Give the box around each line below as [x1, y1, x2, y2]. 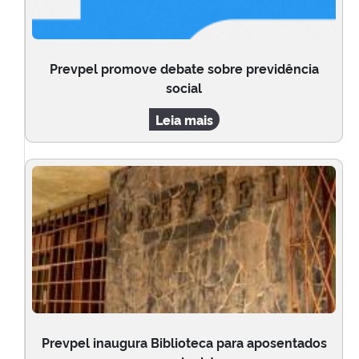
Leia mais [155, 111, 213, 129]
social [166, 79, 202, 97]
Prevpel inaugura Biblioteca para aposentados [41, 333, 327, 352]
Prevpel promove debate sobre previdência [49, 59, 319, 78]
